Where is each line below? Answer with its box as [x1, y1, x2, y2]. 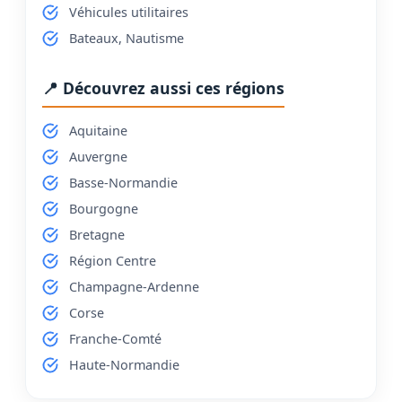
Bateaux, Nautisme [69, 29, 184, 47]
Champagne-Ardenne [69, 277, 199, 295]
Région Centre [69, 251, 156, 269]
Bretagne [69, 225, 125, 243]
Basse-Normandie [69, 173, 178, 191]
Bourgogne [69, 199, 138, 217]
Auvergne [69, 147, 127, 165]
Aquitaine [69, 121, 127, 139]
